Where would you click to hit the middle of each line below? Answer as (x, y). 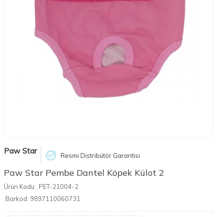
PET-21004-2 (59, 186)
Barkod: (17, 199)
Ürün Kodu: (20, 186)
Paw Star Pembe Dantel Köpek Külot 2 (84, 173)
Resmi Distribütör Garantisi (100, 155)
